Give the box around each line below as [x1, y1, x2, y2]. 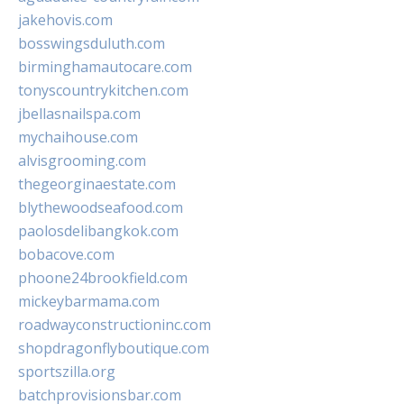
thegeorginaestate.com [18, 174, 176, 195]
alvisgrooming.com [18, 151, 146, 171]
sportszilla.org [18, 362, 115, 382]
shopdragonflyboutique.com [18, 338, 209, 359]
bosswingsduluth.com [18, 33, 165, 54]
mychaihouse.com [18, 127, 138, 148]
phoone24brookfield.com [18, 268, 188, 289]
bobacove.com [18, 244, 115, 265]
